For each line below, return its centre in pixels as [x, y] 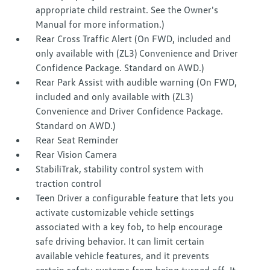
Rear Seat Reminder [77, 140]
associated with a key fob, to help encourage [129, 227]
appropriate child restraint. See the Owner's [127, 10]
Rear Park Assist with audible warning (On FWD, [137, 82]
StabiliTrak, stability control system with [120, 169]
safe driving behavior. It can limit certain [120, 241]
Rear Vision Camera [77, 155]
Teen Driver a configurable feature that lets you [135, 198]
